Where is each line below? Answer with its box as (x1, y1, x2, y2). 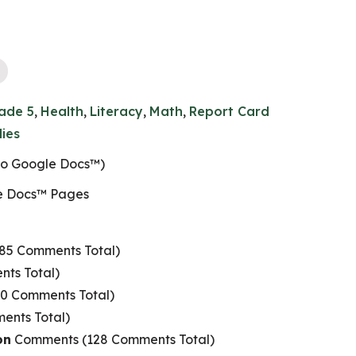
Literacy (90, 103, 143, 119)
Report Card (189, 103, 269, 119)
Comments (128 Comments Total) (11, 331, 215, 347)
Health (41, 103, 83, 119)
